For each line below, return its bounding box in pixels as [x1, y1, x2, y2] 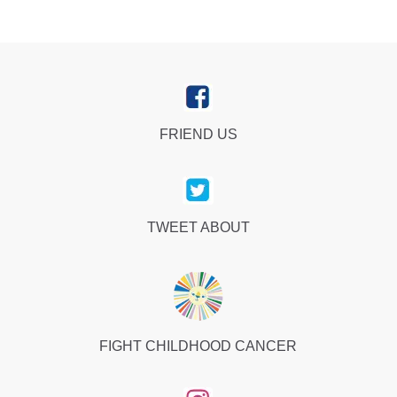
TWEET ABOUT [146, 220, 250, 236]
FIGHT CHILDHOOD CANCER [99, 338, 298, 354]
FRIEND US [159, 127, 237, 143]
